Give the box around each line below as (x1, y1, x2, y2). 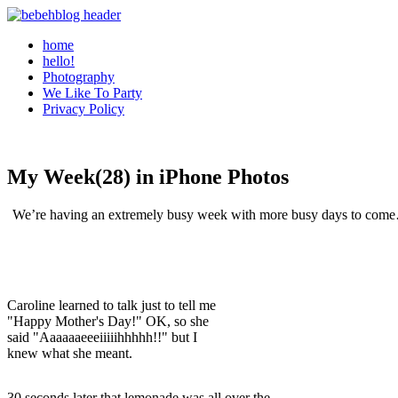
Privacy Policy (43, 101, 124, 116)
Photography (43, 69, 115, 84)
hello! (43, 53, 75, 68)
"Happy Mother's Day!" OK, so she (7, 313, 209, 329)
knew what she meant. (7, 345, 132, 361)
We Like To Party (43, 85, 142, 100)
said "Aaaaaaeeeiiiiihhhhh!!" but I (7, 329, 197, 345)
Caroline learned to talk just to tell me (7, 297, 216, 313)
